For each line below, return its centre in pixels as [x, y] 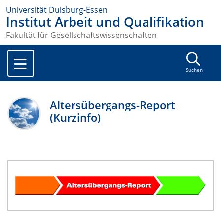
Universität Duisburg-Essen [57, 10]
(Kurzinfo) [75, 118]
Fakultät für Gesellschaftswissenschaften [81, 35]
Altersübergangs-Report [113, 105]
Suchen [194, 70]
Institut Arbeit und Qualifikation [105, 22]
